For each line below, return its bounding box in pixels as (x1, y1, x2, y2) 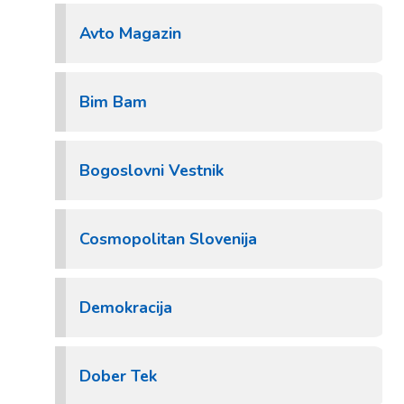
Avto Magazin (79, 23, 181, 44)
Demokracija (79, 297, 172, 318)
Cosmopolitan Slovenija (79, 228, 257, 250)
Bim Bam (79, 91, 147, 113)
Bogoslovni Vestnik (79, 160, 224, 181)
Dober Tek (79, 365, 157, 387)
